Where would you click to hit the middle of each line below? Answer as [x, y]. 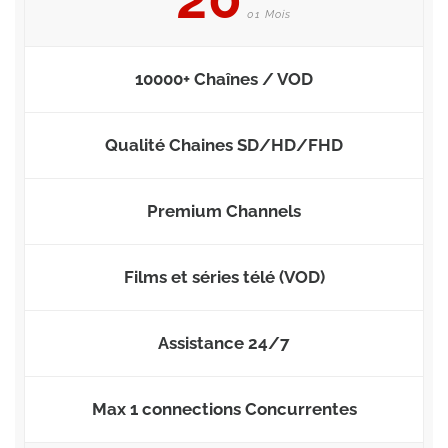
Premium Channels [224, 210]
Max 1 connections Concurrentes [224, 408]
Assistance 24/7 [224, 342]
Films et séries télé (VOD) [224, 276]
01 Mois [266, 14]
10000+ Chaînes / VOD [224, 78]
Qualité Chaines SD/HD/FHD [224, 144]
